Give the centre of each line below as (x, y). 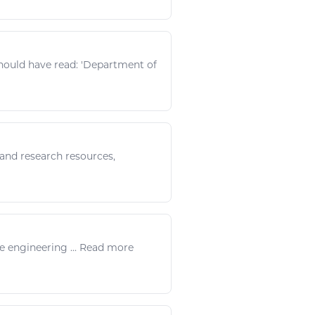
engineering (38, 248)
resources (89, 156)
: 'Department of (116, 65)
